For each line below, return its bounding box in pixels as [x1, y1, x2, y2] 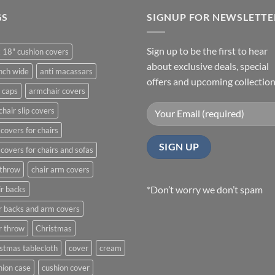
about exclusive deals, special [147, 60, 269, 72]
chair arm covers [31, 165, 90, 175]
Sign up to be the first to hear [147, 45, 268, 57]
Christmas [36, 223, 72, 234]
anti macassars [40, 66, 93, 77]
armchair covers [29, 86, 85, 96]
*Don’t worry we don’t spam [147, 183, 263, 195]
